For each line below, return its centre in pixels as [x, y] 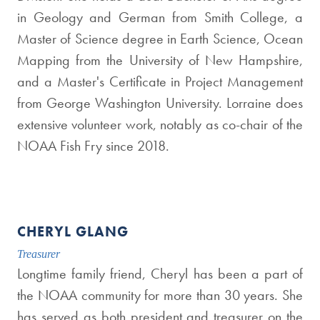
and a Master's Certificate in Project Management [160, 81]
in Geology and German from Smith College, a [160, 17]
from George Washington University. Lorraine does [160, 103]
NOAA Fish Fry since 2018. [93, 146]
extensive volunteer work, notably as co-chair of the [160, 124]
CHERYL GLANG [73, 231]
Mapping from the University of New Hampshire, [160, 60]
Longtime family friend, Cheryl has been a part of [160, 274]
